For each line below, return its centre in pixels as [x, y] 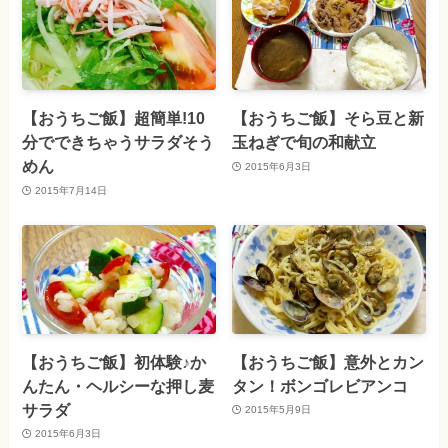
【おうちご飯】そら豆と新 [328, 118]
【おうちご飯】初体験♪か [114, 361]
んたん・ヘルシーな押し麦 [118, 385]
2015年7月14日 [70, 190]
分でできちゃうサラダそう [118, 142]
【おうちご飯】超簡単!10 [114, 118]
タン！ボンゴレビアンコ [320, 385]
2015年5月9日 [277, 410]
